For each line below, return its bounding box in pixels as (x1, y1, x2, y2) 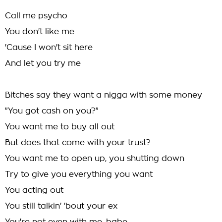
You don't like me (5, 28, 74, 36)
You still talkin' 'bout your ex (5, 202, 117, 210)
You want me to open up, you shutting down (5, 155, 184, 163)
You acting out (5, 186, 63, 194)
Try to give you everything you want (5, 170, 153, 178)
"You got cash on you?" (5, 107, 99, 115)
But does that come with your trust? (5, 139, 151, 147)
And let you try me (5, 59, 81, 67)
